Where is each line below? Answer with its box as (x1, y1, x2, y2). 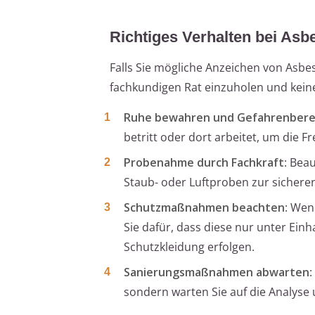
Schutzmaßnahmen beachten (124, 199, 285, 215)
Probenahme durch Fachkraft (124, 154, 284, 170)
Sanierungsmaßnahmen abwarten (124, 264, 309, 280)
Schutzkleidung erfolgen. (124, 238, 255, 255)
